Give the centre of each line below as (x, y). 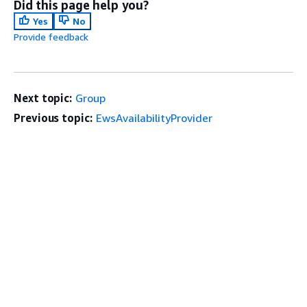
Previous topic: (53, 118)
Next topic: (43, 98)
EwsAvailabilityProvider (154, 118)
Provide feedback (51, 37)
